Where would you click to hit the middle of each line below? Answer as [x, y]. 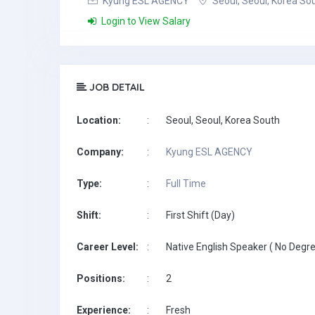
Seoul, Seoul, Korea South [223, 120]
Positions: [101, 278]
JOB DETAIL [116, 87]
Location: [99, 120]
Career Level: [108, 247]
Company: [100, 152]
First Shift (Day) [200, 215]
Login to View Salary [145, 21]
